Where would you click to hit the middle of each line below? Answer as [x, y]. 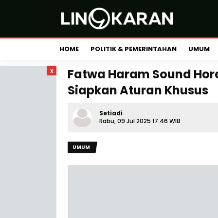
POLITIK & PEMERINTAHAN [134, 49]
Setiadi [111, 113]
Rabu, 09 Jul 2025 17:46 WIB [140, 121]
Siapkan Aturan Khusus [138, 90]
